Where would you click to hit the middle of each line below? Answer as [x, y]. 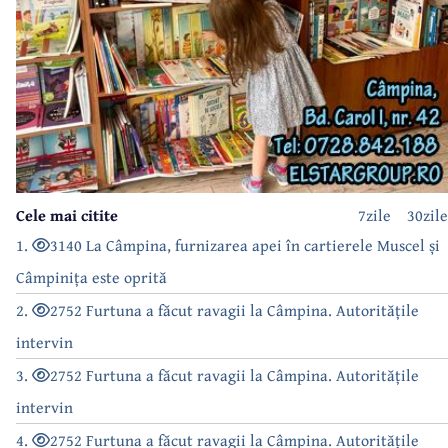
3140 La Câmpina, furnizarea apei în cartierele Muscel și [245, 245]
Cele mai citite [67, 215]
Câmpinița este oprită [91, 277]
